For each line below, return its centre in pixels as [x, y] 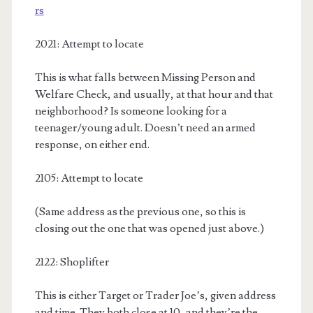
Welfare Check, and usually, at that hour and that [154, 95]
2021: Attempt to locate [89, 44]
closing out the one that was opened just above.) [149, 229]
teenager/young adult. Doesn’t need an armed [145, 128]
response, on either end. [92, 145]
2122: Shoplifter [72, 262]
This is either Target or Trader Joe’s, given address [155, 296]
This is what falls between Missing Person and [145, 78]
